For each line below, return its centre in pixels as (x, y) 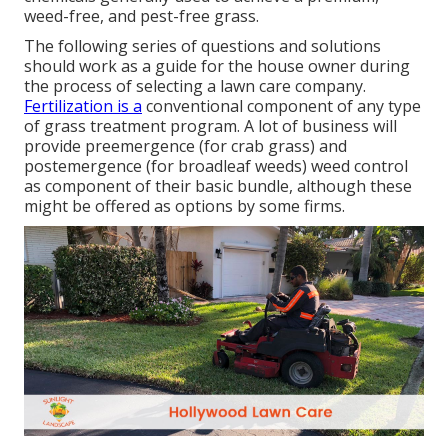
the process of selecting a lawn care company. (195, 86)
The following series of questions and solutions (202, 46)
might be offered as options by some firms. (184, 206)
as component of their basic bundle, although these (218, 186)
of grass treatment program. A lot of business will (210, 126)
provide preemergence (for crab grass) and (185, 146)
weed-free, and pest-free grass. (141, 16)
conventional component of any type (281, 106)
